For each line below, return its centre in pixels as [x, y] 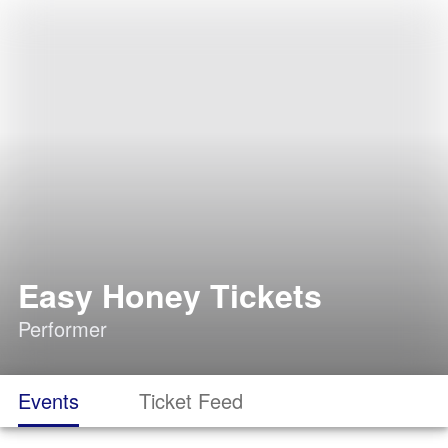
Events [48, 400]
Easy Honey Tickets [170, 295]
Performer [62, 328]
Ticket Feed [191, 400]
